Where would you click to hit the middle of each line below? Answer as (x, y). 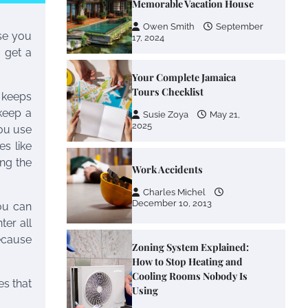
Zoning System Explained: (191, 247)
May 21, (225, 114)
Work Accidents (168, 169)
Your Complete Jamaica (184, 77)
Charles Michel (175, 192)
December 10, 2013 (172, 203)
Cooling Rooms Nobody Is (190, 276)
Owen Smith (169, 26)
